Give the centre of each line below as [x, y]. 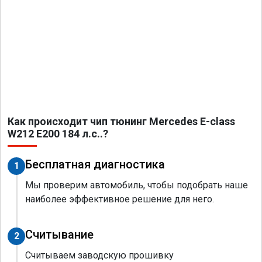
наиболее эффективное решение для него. [120, 199]
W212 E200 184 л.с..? [58, 134]
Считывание [59, 235]
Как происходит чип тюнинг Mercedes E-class [121, 122]
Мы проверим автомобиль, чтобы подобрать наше [137, 185]
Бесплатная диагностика [95, 165]
